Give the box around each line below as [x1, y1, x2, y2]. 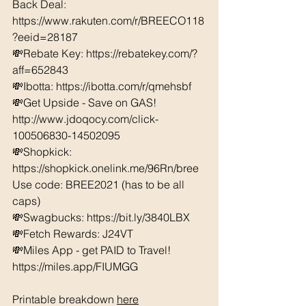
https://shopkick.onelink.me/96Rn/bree [12, 161, 204, 175]
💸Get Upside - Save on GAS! [12, 95, 159, 109]
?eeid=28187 [12, 29, 83, 44]
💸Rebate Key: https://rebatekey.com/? [12, 46, 197, 60]
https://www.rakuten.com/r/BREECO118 [12, 13, 204, 27]
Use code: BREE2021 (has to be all [12, 177, 187, 191]
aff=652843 [12, 62, 71, 76]
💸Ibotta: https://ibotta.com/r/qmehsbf [12, 79, 199, 93]
